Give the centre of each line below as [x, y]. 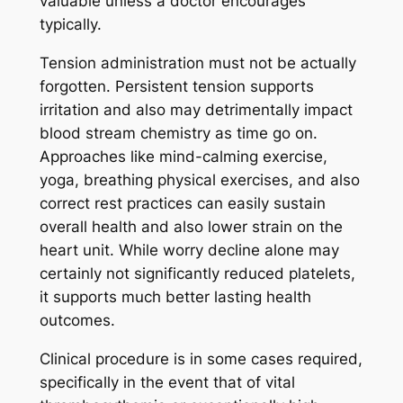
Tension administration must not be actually [197, 63]
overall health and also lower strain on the [191, 227]
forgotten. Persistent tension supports [176, 87]
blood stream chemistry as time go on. [178, 134]
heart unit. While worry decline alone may [189, 251]
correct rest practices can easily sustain [182, 204]
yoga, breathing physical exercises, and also [199, 180]
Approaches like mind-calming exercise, [183, 157]
